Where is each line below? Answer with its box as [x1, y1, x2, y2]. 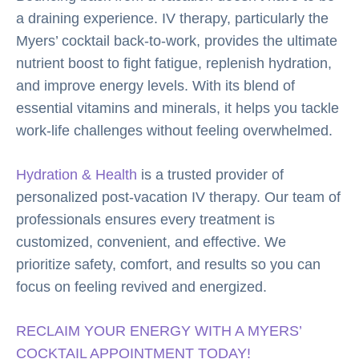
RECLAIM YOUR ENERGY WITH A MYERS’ [16, 322, 301, 339]
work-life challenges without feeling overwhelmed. [16, 122, 337, 139]
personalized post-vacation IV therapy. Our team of [16, 188, 341, 205]
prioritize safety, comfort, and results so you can [16, 256, 321, 272]
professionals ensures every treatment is [16, 211, 275, 228]
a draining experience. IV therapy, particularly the [16, 10, 329, 26]
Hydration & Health [16, 166, 137, 183]
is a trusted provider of [137, 166, 284, 183]
